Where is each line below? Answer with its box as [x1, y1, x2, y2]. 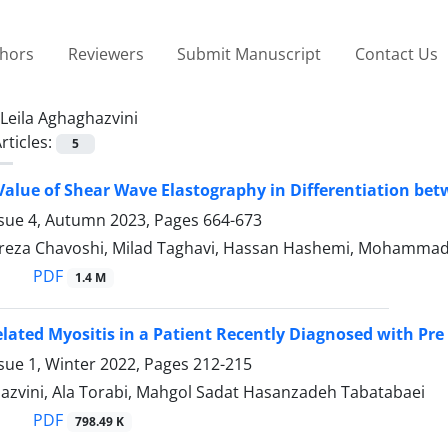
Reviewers [67, 42, 144, 65]
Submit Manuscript [177, 42, 322, 65]
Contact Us [354, 42, 438, 65]
